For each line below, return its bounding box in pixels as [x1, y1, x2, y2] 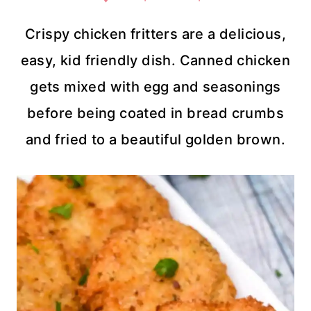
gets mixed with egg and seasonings [30, 78, 281, 96]
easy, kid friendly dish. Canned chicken [20, 52, 291, 69]
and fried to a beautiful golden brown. [25, 131, 286, 149]
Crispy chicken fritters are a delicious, [25, 26, 286, 43]
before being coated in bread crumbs [27, 105, 284, 122]
